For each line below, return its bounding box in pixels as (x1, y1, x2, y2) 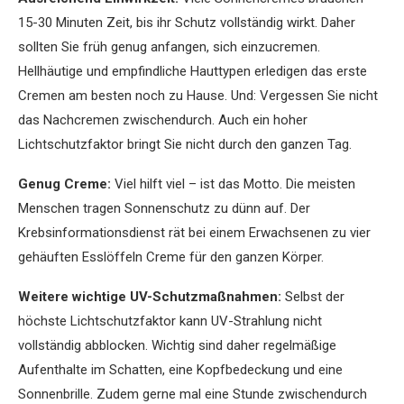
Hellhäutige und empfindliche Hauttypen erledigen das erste (18, 62, 367, 79)
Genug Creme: (18, 175, 111, 192)
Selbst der (281, 288, 344, 305)
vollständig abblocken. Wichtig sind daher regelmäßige (18, 336, 336, 353)
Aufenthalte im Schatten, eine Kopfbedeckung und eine (18, 361, 343, 378)
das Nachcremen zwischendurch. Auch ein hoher (18, 111, 308, 128)
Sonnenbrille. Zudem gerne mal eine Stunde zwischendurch (18, 385, 367, 402)
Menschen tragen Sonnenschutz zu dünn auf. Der (18, 199, 310, 216)
